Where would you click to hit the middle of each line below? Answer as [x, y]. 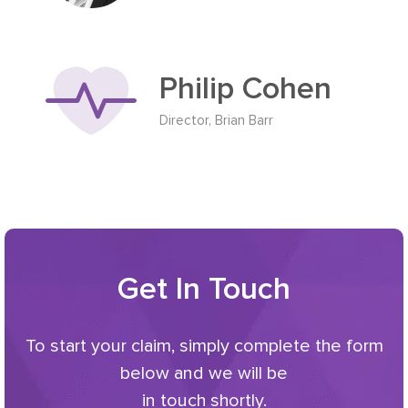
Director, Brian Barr [216, 120]
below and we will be [204, 373]
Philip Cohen [245, 89]
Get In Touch [204, 289]
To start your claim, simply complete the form [204, 346]
